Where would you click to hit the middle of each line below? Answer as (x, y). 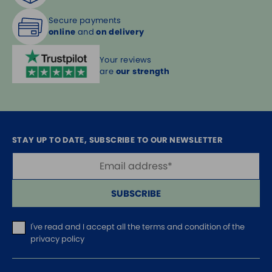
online (62, 32)
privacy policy (57, 239)
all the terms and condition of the (181, 227)
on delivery (120, 32)
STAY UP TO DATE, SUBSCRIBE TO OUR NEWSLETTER (117, 140)
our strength (143, 71)
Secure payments (85, 21)
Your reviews (126, 59)
